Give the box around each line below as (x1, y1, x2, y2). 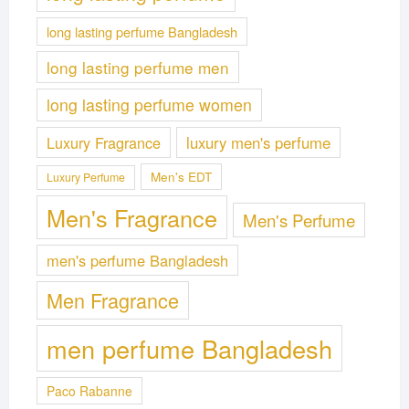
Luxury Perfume (46, 168, 125, 185)
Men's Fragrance (46, 200, 217, 234)
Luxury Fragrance (46, 131, 161, 153)
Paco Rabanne (46, 381, 132, 400)
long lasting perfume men (46, 55, 229, 79)
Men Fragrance (46, 285, 179, 314)
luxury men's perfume (185, 131, 330, 153)
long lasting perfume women (46, 92, 252, 116)
